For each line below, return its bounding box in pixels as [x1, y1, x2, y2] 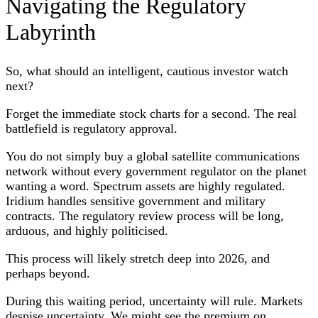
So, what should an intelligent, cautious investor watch [6, 64, 288, 79]
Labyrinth [6, 18, 96, 45]
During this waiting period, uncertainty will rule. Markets [6, 294, 302, 309]
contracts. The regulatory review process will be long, [6, 209, 284, 224]
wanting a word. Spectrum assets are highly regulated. [6, 179, 285, 194]
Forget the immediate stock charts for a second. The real [6, 106, 297, 121]
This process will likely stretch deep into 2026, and [6, 251, 270, 266]
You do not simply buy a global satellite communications [6, 149, 300, 164]
